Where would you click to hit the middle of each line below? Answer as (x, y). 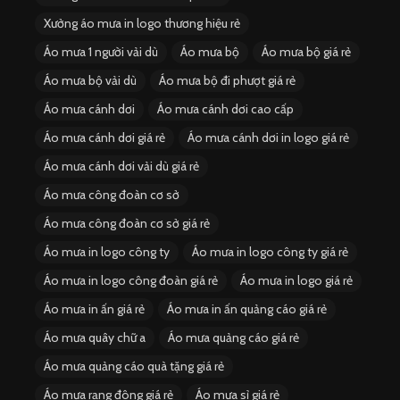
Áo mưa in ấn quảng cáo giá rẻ (247, 309)
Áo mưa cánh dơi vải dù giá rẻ (121, 167)
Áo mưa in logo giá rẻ (296, 281)
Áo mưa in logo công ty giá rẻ (270, 252)
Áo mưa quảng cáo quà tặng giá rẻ (134, 367)
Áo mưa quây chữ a (95, 338)
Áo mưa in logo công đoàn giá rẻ (131, 281)
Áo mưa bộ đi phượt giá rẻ (227, 81)
